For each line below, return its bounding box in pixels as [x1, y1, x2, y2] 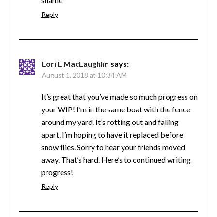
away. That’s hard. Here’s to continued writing [41, 155, 191, 164]
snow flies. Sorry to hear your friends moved [41, 142, 185, 152]
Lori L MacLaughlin [41, 59, 109, 68]
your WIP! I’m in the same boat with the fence [41, 104, 190, 114]
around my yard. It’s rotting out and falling [41, 117, 179, 126]
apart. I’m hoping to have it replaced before [41, 129, 183, 139]
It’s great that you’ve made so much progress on [41, 92, 198, 101]
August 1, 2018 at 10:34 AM [41, 70, 127, 79]
